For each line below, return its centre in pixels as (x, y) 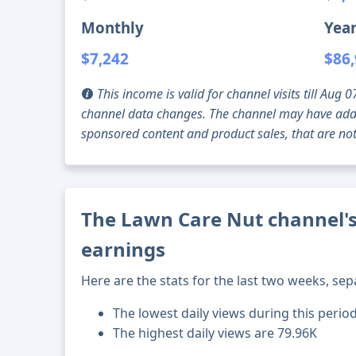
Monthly (113, 28)
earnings (124, 250)
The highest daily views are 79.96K (215, 333)
